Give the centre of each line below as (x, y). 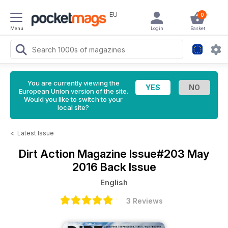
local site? (73, 107)
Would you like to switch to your (73, 99)
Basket (197, 28)
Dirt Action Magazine (74, 154)
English (114, 182)
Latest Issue (36, 133)
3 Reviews (145, 201)
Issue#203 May (169, 154)
